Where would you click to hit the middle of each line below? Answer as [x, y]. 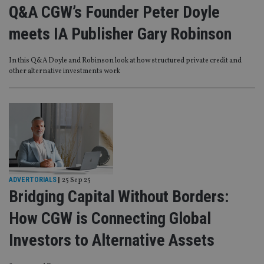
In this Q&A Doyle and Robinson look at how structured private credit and [125, 61]
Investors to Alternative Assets [112, 240]
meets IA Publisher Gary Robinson [120, 34]
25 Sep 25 [76, 180]
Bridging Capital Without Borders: [119, 196]
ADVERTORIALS [33, 179]
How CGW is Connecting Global [110, 218]
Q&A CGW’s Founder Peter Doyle [114, 12]
